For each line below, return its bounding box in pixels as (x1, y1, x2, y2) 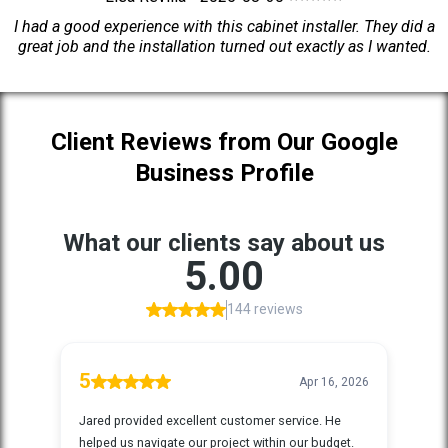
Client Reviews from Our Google (50, 128, 398, 156)
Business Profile (134, 159, 314, 187)
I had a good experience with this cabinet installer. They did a (13, 17, 435, 36)
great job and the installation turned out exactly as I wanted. (17, 37, 431, 56)
